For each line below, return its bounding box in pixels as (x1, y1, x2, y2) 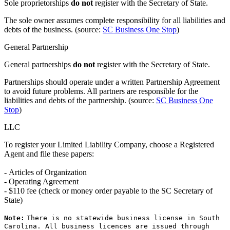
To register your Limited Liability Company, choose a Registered (4, 140, 214, 149)
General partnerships (4, 60, 73, 69)
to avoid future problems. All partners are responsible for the (4, 87, 198, 96)
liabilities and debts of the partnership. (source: (4, 96, 156, 105)
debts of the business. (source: (4, 25, 103, 34)
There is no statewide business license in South (27, 214, 220, 222)
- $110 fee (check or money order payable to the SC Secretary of (4, 186, 213, 196)
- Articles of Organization (4, 168, 87, 177)
